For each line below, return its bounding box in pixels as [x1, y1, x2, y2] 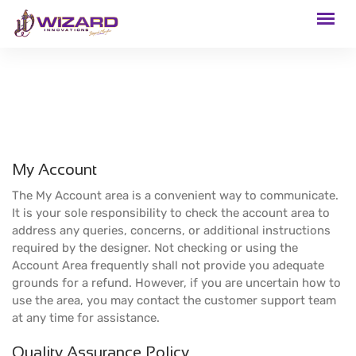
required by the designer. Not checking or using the [12, 241, 298, 255]
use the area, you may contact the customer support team [12, 293, 336, 308]
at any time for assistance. [12, 311, 160, 325]
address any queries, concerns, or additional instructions [12, 223, 331, 238]
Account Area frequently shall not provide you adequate [12, 258, 324, 273]
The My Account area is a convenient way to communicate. [12, 188, 339, 203]
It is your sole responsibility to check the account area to [12, 206, 330, 220]
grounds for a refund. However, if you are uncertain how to [12, 276, 341, 290]
